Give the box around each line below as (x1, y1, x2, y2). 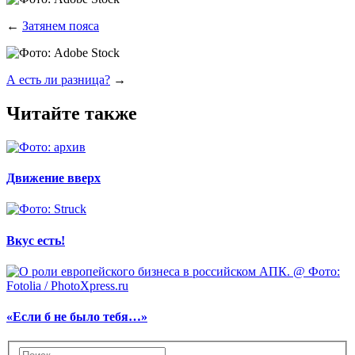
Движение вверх (6, 171, 101, 185)
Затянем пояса (22, 19, 99, 33)
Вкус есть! (6, 233, 65, 247)
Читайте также (6, 102, 137, 124)
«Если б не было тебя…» (6, 310, 147, 324)
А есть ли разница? (6, 73, 110, 87)
